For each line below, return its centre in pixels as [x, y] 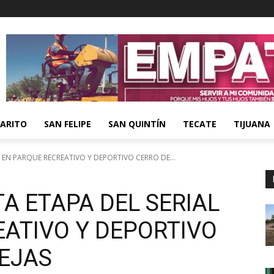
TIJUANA [252, 124]
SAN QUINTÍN [137, 124]
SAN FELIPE [68, 124]
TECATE [200, 124]
